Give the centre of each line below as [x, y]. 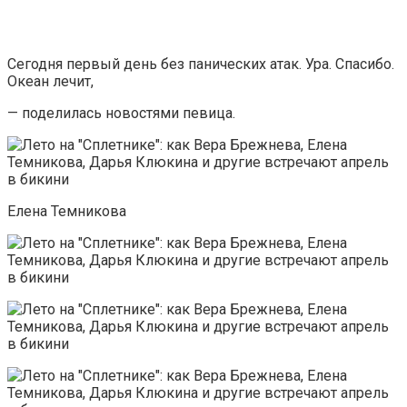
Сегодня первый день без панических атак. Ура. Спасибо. [201, 64]
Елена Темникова [67, 211]
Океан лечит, [50, 81]
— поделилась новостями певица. [121, 113]
